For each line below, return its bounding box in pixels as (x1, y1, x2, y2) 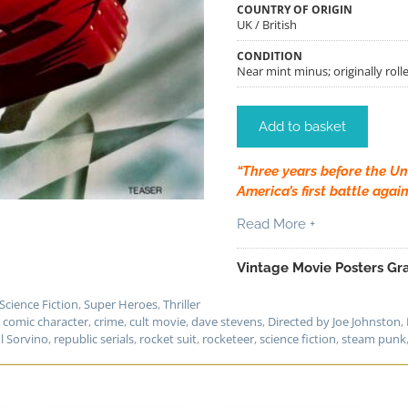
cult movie (129, 312, 186, 330)
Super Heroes (84, 295, 158, 312)
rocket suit (139, 330, 197, 347)
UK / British (237, 16, 297, 34)
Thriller (163, 295, 200, 312)
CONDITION (237, 48, 302, 64)
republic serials (54, 330, 134, 347)
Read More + (237, 216, 315, 233)
